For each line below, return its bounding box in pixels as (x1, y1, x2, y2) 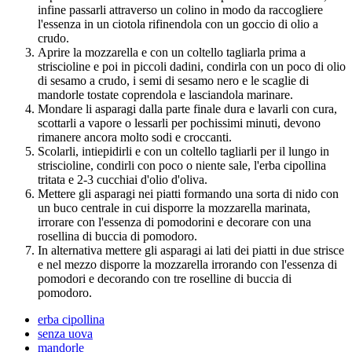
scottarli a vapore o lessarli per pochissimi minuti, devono (38, 115, 321, 130)
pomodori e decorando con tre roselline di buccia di (38, 271, 291, 285)
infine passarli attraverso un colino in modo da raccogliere (38, 2, 323, 16)
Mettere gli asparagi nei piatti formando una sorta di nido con (38, 186, 339, 200)
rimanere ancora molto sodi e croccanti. (38, 130, 232, 144)
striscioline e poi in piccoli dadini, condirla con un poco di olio (38, 59, 346, 73)
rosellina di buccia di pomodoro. (38, 229, 197, 243)
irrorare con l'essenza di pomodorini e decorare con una (38, 214, 311, 229)
